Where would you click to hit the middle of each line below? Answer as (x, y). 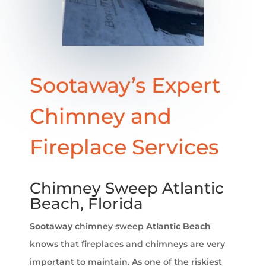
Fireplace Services (124, 147)
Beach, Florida (86, 203)
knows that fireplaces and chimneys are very (127, 244)
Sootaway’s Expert (125, 85)
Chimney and (101, 116)
